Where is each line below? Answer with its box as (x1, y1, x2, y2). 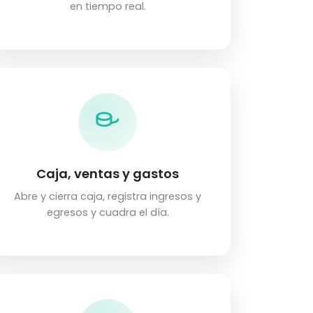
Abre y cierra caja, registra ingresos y (14, 189, 201, 204)
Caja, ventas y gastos (36, 165, 179, 183)
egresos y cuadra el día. (46, 205, 169, 220)
